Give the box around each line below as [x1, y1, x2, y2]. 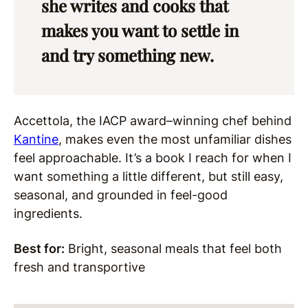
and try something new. [41, 44, 214, 67]
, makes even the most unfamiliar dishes [58, 132, 291, 147]
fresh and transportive [14, 260, 145, 275]
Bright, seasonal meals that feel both [65, 241, 282, 256]
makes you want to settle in [41, 19, 239, 42]
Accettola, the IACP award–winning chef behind [14, 113, 291, 129]
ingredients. [14, 206, 82, 221]
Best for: [14, 241, 65, 256]
